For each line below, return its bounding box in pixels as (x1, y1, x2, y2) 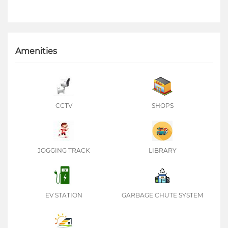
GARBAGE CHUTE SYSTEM (122, 191, 204, 199)
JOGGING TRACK (37, 147, 90, 154)
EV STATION (45, 191, 82, 199)
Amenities (15, 46, 57, 56)
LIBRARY (148, 147, 177, 154)
